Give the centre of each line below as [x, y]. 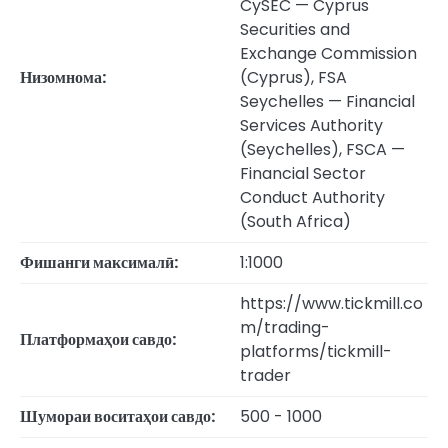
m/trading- [285, 328]
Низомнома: [63, 78]
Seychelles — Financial [327, 102]
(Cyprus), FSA [293, 78]
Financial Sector [303, 174]
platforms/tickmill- [316, 352]
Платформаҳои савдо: [98, 340]
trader [265, 376]
